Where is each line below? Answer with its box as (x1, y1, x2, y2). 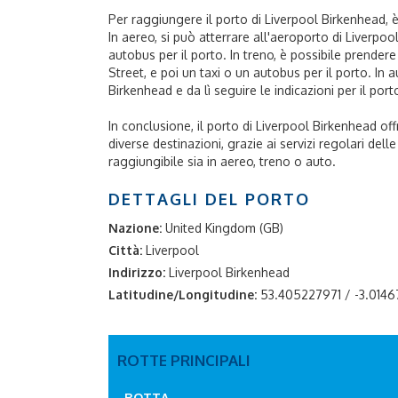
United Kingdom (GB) (165, 220, 283, 235)
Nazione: (108, 220, 162, 235)
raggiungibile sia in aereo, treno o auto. (108, 154, 336, 169)
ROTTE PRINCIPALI (117, 351, 251, 370)
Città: (108, 243, 142, 258)
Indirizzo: (108, 265, 165, 280)
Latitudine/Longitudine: (108, 287, 257, 302)
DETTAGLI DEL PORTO (108, 189, 310, 209)
